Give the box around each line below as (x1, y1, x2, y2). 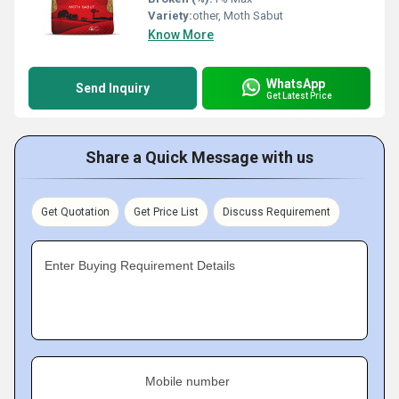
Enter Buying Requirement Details (45, 258, 235, 273)
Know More (148, 28, 214, 42)
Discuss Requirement (223, 206, 330, 218)
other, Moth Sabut (192, 9, 283, 22)
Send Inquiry (76, 81, 150, 95)
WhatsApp (266, 76, 325, 91)
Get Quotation (41, 206, 110, 218)
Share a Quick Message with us (85, 148, 313, 167)
